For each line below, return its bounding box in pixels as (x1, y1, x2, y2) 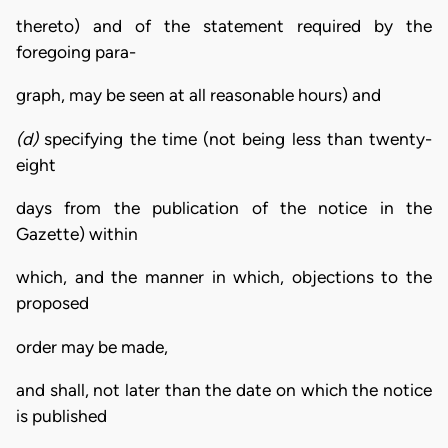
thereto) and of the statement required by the (16, 16, 432, 37)
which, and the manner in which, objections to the (16, 267, 432, 288)
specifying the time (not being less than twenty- (44, 128, 432, 149)
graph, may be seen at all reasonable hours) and (16, 85, 381, 106)
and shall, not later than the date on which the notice (16, 380, 432, 401)
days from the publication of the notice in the (16, 198, 432, 219)
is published (16, 406, 107, 427)
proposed (16, 293, 89, 314)
